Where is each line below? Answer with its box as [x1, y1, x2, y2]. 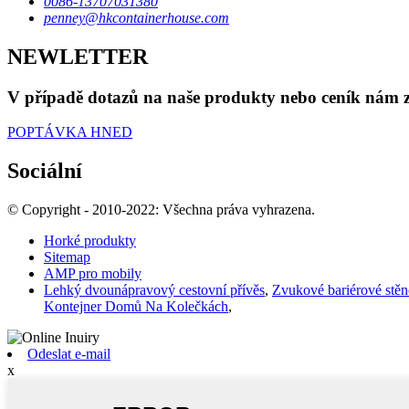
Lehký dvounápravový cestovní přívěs [44, 282, 265, 299]
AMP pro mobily [44, 266, 142, 282]
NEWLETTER [7, 44, 148, 68]
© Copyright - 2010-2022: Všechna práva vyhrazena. [7, 202, 315, 218]
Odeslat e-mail [27, 346, 110, 362]
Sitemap [44, 249, 90, 266]
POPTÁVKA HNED [7, 124, 132, 141]
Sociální [7, 159, 82, 184]
